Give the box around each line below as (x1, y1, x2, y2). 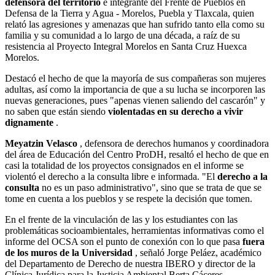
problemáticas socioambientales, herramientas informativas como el (5, 225, 264, 236)
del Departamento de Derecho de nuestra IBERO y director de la (5, 258, 255, 269)
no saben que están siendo (5, 106, 108, 117)
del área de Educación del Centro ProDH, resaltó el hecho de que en (5, 149, 269, 160)
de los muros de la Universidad (5, 247, 135, 258)
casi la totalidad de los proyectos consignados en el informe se (5, 160, 244, 171)
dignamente (5, 117, 56, 128)
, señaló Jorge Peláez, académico (135, 247, 261, 258)
